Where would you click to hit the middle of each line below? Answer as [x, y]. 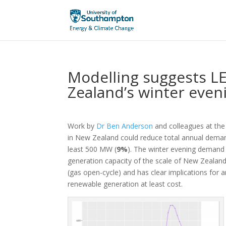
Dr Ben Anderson [125, 126]
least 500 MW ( [92, 149]
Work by [82, 126]
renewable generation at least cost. [125, 184]
